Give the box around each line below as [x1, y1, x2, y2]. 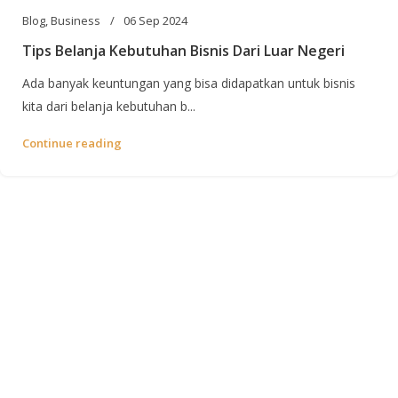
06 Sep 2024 [123, 12, 187, 29]
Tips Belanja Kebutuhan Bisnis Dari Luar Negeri [22, 41, 345, 61]
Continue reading [22, 135, 122, 152]
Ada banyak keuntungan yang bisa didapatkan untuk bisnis [22, 75, 355, 92]
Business [51, 12, 100, 29]
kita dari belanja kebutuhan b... [22, 98, 195, 115]
